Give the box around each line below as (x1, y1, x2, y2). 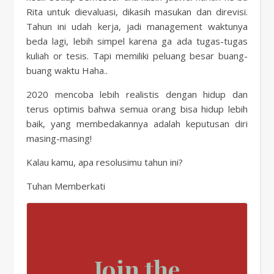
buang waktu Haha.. (26, 64, 108, 76)
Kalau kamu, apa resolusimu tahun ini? (26, 156, 183, 168)
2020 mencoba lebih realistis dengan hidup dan (26, 88, 248, 100)
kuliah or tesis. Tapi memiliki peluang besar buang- (26, 50, 248, 62)
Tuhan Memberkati (26, 180, 105, 192)
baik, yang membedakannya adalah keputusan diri (26, 117, 248, 130)
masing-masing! (26, 132, 92, 144)
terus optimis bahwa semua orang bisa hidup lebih (26, 103, 248, 115)
